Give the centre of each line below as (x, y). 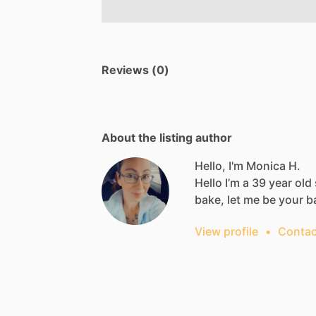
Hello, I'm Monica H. (248, 165)
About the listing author (167, 137)
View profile (226, 231)
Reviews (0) (135, 69)
